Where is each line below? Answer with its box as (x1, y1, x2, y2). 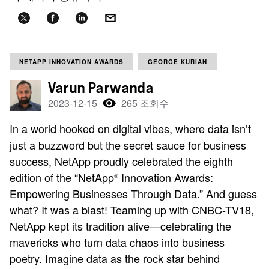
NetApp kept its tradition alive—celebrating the (10, 218, 231, 234)
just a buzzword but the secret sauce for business (10, 137, 246, 153)
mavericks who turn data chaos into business (10, 234, 225, 250)
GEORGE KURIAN (148, 58, 207, 66)
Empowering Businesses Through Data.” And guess (10, 186, 257, 201)
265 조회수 (121, 96, 169, 110)
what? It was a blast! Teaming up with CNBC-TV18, (10, 202, 254, 217)
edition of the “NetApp (10, 169, 114, 185)
